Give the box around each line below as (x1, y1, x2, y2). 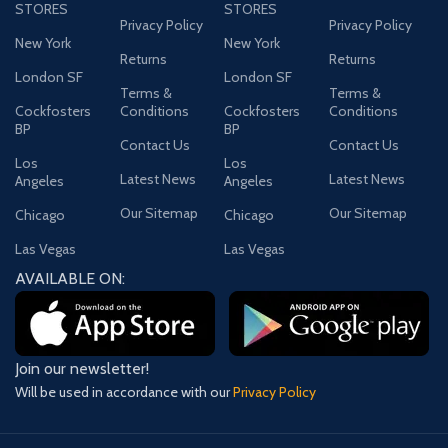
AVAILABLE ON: (15, 269, 126, 288)
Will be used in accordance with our (15, 383, 234, 401)
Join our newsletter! (15, 359, 150, 378)
